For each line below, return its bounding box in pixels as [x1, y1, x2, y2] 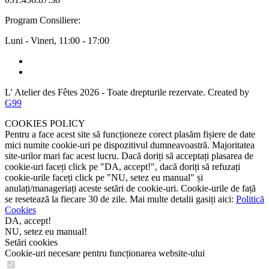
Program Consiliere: [5, 14, 80, 25]
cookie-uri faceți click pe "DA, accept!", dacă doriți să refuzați [5, 161, 240, 172]
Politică [236, 193, 264, 204]
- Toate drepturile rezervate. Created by [99, 86, 249, 97]
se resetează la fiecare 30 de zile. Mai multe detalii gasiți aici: [5, 193, 236, 204]
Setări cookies [5, 237, 58, 247]
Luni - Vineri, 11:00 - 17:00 [5, 35, 109, 46]
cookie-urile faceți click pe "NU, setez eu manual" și [5, 172, 203, 183]
